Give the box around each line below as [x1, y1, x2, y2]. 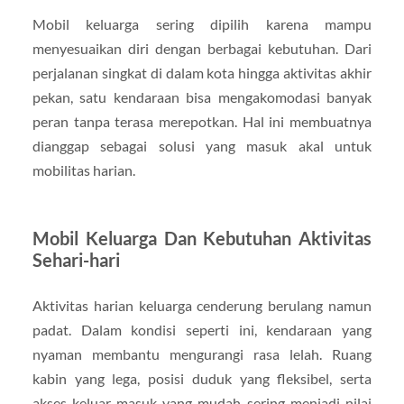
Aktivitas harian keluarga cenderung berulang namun [32, 297, 372, 315]
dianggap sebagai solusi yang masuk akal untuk [32, 137, 372, 155]
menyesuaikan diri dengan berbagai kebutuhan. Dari [32, 40, 372, 58]
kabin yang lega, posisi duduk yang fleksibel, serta [32, 370, 372, 388]
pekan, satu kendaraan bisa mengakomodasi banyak [32, 88, 372, 106]
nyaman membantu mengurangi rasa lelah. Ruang [32, 345, 372, 363]
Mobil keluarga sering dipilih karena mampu [32, 15, 372, 33]
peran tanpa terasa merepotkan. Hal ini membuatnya [32, 113, 372, 131]
